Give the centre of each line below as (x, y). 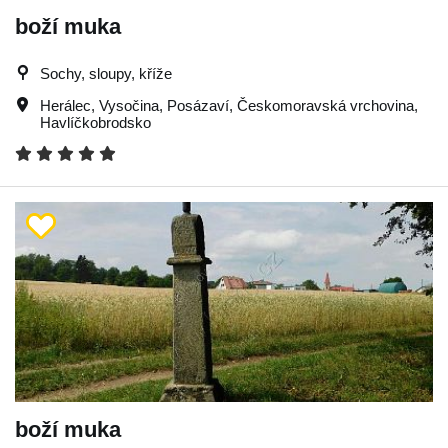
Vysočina (129, 105)
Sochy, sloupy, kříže (106, 73)
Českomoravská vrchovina (325, 105)
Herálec (65, 105)
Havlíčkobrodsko (95, 122)
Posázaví (198, 105)
